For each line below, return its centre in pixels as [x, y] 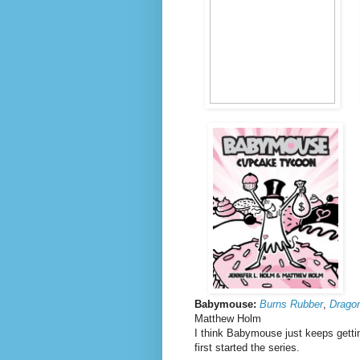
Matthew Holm [228, 318]
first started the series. [249, 347]
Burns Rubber [291, 304]
